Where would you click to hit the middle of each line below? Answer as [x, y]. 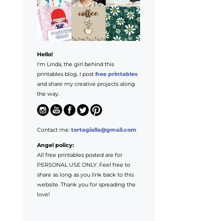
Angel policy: [55, 145]
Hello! [45, 55]
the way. [48, 94]
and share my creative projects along [86, 84]
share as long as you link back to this [85, 174]
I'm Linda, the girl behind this [75, 64]
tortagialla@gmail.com [104, 129]
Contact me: [54, 129]
